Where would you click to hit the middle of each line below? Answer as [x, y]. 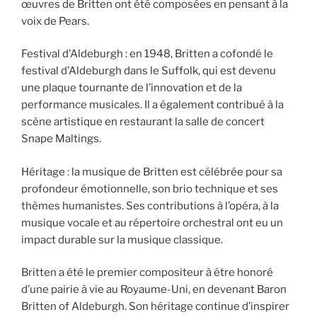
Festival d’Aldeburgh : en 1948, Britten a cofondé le [147, 54]
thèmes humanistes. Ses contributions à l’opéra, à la [150, 206]
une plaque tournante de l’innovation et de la [132, 88]
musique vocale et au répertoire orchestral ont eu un [152, 223]
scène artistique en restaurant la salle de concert [143, 122]
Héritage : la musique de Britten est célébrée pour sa [152, 172]
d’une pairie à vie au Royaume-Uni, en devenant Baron [154, 290]
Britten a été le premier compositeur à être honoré [147, 273]
